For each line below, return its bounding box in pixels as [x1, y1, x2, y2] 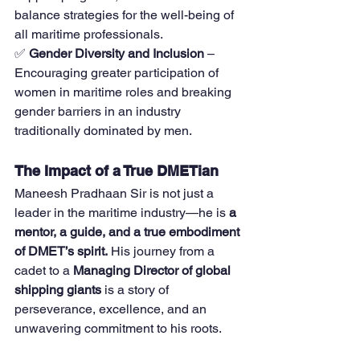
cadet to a [14, 263, 73, 279]
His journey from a [108, 243, 218, 260]
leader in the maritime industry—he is [14, 205, 229, 221]
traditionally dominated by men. [14, 123, 192, 139]
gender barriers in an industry [14, 104, 184, 120]
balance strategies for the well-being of [14, 7, 237, 23]
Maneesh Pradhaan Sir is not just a [14, 186, 217, 202]
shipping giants [14, 282, 101, 298]
